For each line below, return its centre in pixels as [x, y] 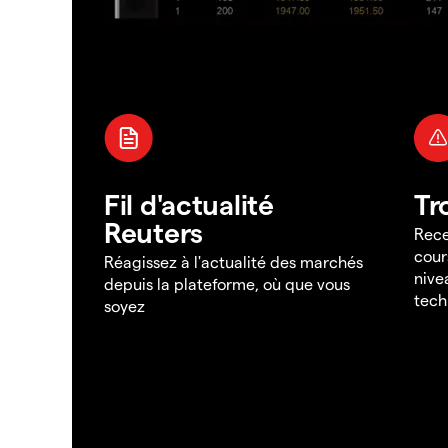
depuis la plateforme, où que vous [227, 284]
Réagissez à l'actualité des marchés [233, 262]
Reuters [154, 232]
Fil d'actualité [189, 204]
